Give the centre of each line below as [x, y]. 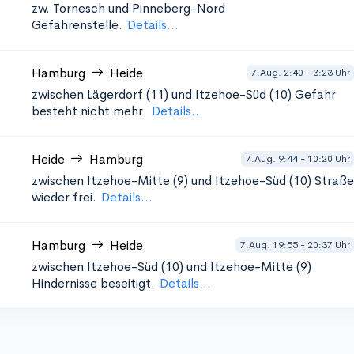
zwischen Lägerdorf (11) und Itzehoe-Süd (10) [162, 94]
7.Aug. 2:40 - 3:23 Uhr [301, 72]
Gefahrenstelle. [77, 25]
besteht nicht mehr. [89, 111]
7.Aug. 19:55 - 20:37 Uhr [295, 245]
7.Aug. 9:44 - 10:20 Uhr [298, 158]
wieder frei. [64, 197]
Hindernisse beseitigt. [93, 283]
